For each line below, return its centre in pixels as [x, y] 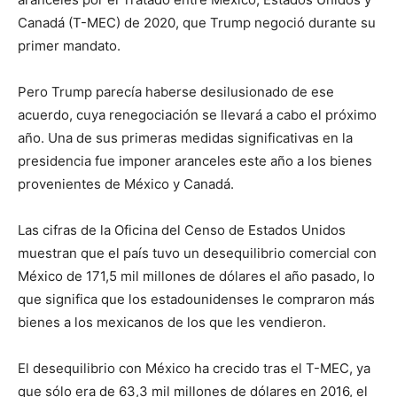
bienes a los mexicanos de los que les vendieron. [172, 323]
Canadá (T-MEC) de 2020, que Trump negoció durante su [197, 23]
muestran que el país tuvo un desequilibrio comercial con [197, 253]
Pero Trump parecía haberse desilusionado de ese [176, 92]
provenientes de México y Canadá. [126, 184]
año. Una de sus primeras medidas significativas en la [185, 138]
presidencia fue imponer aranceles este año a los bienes [195, 161]
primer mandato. [69, 46]
